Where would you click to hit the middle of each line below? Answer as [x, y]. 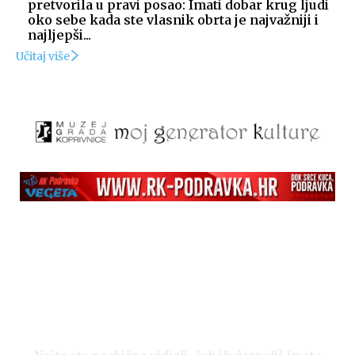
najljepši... [59, 35]
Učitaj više [43, 57]
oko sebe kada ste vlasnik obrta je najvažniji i [173, 20]
